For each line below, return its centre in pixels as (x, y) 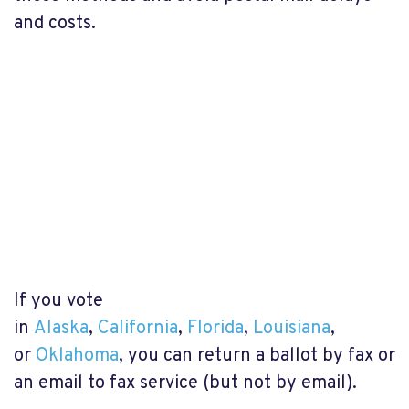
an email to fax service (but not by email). (185, 383)
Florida (215, 328)
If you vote (58, 301)
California (138, 328)
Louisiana (292, 328)
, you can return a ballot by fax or (257, 356)
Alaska (61, 328)
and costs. (55, 23)
